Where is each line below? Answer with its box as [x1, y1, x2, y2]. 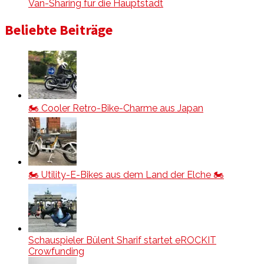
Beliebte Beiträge [5, 20, 113, 39]
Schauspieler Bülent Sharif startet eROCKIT [28, 234, 216, 246]
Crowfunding [28, 245, 84, 257]
